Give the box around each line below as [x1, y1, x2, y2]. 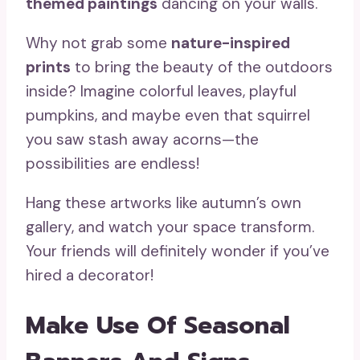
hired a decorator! [26, 265, 153, 286]
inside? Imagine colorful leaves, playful [26, 81, 297, 102]
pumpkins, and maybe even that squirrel [26, 105, 310, 126]
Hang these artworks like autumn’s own [26, 193, 301, 214]
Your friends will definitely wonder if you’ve [26, 241, 329, 262]
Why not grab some [26, 33, 171, 54]
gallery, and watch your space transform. [26, 217, 314, 238]
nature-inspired [171, 33, 290, 54]
